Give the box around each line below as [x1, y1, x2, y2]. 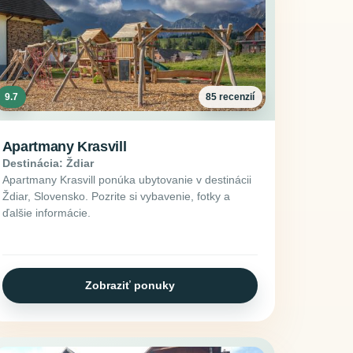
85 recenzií [206, 91, 255, 103]
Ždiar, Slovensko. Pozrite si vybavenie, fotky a [2, 189, 230, 203]
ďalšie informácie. [2, 206, 91, 219]
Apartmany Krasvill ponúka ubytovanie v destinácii [2, 173, 251, 186]
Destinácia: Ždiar [2, 156, 94, 169]
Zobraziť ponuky [84, 279, 175, 292]
